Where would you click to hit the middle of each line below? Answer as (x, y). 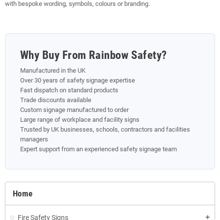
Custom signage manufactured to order (74, 110)
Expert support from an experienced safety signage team (98, 149)
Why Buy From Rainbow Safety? (94, 55)
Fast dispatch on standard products (69, 90)
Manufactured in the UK (53, 70)
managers (34, 139)
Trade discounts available (56, 100)
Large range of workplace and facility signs (80, 120)
